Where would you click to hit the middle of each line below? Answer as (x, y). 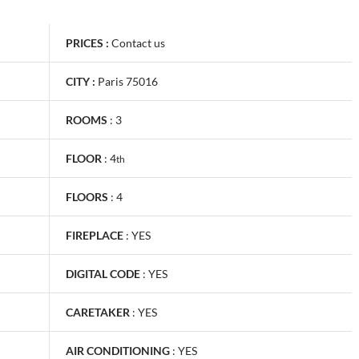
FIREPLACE (95, 235)
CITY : (81, 81)
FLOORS (87, 196)
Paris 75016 (128, 81)
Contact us (138, 42)
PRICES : (87, 42)
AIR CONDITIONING (118, 350)
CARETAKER (98, 312)
